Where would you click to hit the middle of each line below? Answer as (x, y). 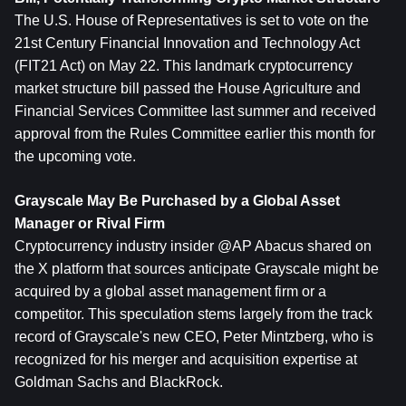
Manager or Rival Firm (90, 223)
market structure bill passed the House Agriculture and (188, 88)
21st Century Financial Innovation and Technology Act (187, 43)
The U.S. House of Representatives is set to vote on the (192, 20)
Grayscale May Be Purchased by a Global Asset (177, 201)
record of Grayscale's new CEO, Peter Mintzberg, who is (194, 337)
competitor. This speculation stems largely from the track (193, 314)
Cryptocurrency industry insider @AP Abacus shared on (193, 246)
